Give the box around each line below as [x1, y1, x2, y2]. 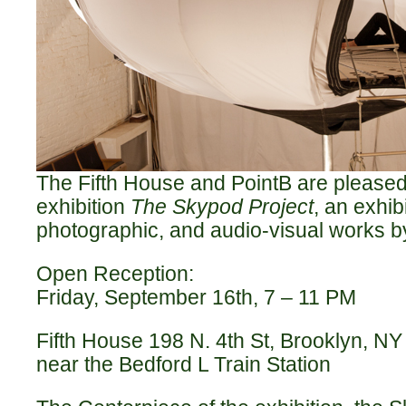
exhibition [36, 194, 130, 218]
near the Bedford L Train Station [36, 352, 331, 376]
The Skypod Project [130, 194, 314, 218]
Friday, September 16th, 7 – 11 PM [36, 285, 356, 309]
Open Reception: [36, 261, 194, 285]
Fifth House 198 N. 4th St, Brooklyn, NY [36, 328, 402, 353]
